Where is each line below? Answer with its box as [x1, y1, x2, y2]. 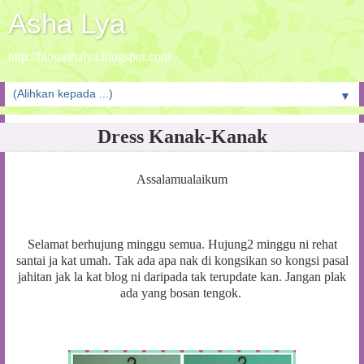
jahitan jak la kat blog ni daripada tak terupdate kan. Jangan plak [18, 269, 346, 284]
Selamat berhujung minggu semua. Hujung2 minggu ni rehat [27, 236, 337, 251]
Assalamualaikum [136, 171, 227, 186]
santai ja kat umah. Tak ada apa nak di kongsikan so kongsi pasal [15, 253, 349, 267]
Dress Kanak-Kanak [97, 125, 267, 147]
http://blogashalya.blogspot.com [8, 50, 171, 63]
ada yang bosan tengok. [119, 285, 245, 300]
